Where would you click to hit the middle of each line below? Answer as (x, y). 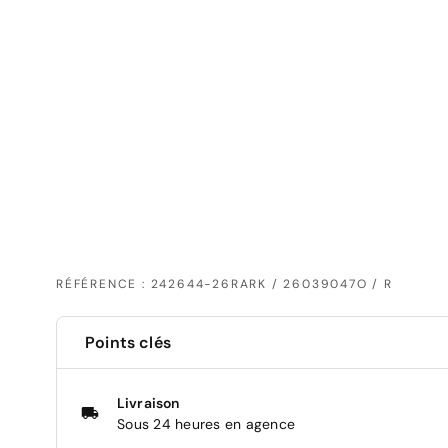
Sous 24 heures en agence (206, 423)
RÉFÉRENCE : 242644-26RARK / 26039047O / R (224, 283)
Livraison (148, 402)
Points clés (128, 342)
